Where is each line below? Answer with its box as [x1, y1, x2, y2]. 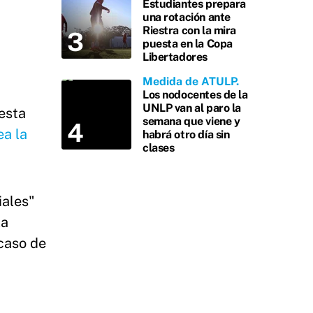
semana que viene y [143, 115, 240, 128]
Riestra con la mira [143, 24, 237, 37]
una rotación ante [143, 10, 231, 24]
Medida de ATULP [143, 75, 236, 88]
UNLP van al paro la [143, 101, 242, 115]
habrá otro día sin [143, 128, 230, 141]
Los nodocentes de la [143, 88, 248, 101]
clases [143, 141, 175, 154]
